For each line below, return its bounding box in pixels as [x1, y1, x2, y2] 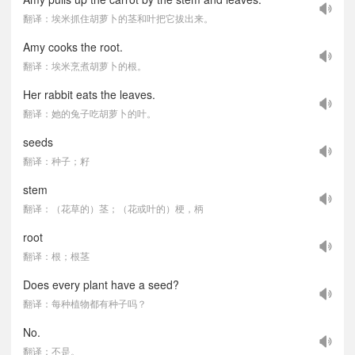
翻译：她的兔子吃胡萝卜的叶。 [23, 106, 156, 120]
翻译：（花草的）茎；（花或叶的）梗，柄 [23, 201, 204, 215]
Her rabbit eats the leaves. [23, 86, 155, 102]
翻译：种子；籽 [23, 154, 90, 167]
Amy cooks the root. [23, 39, 123, 55]
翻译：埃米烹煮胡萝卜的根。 [23, 59, 147, 72]
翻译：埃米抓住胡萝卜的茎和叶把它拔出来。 [23, 11, 213, 25]
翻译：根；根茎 [23, 249, 90, 262]
